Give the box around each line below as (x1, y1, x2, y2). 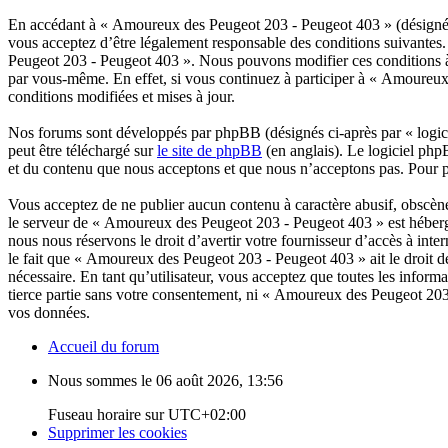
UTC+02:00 (168, 405, 246, 423)
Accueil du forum (48, 337, 159, 355)
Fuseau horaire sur (48, 405, 168, 423)
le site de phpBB (157, 141, 262, 159)
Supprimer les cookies (48, 423, 187, 441)
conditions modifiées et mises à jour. (8, 87, 235, 105)
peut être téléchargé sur (8, 141, 157, 159)
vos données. (8, 303, 90, 321)
